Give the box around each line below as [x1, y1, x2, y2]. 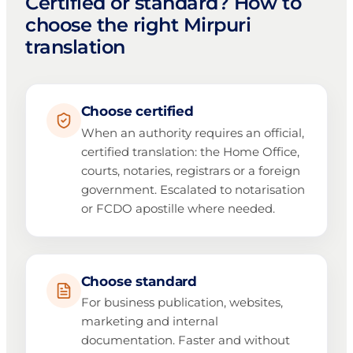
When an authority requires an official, [80, 124, 304, 140]
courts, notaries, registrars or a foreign [80, 162, 300, 178]
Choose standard [80, 273, 198, 289]
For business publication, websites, [80, 295, 283, 310]
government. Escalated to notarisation [80, 181, 305, 197]
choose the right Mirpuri [25, 13, 251, 37]
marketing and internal [80, 314, 218, 329]
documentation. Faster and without [80, 333, 290, 348]
